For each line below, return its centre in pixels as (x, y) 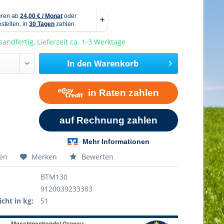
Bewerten (97, 156)
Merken (44, 156)
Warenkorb (116, 63)
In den (79, 63)
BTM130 (54, 176)
